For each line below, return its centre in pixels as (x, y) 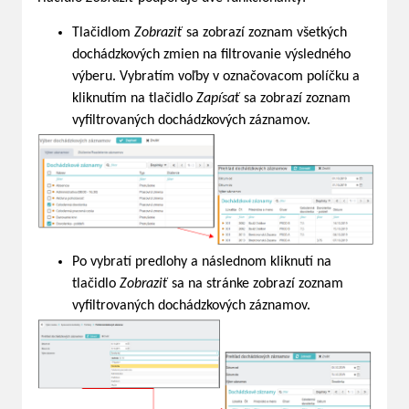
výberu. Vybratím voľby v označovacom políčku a (216, 77)
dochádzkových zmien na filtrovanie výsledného (211, 55)
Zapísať (218, 99)
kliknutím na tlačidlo (134, 99)
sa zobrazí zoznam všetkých (265, 33)
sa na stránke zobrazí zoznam (256, 284)
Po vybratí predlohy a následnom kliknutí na (202, 262)
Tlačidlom (103, 33)
